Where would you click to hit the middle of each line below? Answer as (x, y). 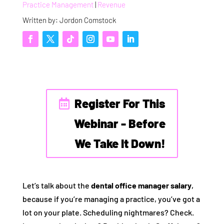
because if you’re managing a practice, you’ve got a (111, 199)
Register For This (120, 103)
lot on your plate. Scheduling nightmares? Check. (108, 212)
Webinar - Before (120, 123)
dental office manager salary (141, 185)
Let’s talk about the (56, 185)
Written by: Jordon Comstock (69, 20)
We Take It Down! (120, 143)
